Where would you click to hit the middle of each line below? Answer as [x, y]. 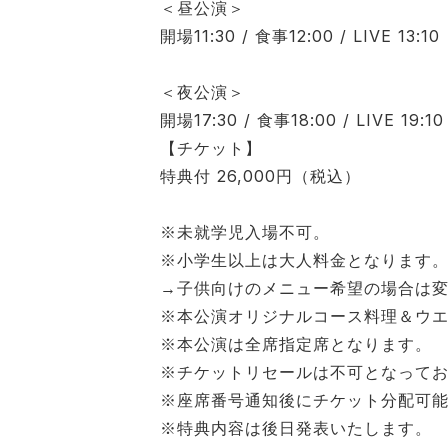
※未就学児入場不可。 [245, 231]
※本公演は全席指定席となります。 [296, 343]
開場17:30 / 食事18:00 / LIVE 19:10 [302, 119]
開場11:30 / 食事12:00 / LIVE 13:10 [300, 35]
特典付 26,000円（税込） [260, 175]
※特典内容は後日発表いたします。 [296, 427]
